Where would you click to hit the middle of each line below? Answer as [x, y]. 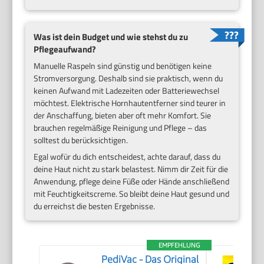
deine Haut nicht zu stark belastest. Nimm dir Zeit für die [131, 169]
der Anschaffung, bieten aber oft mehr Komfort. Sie [123, 115]
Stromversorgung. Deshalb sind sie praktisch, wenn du [128, 78]
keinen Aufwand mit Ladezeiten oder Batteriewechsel [127, 91]
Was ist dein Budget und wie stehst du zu [111, 37]
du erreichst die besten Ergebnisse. [95, 206]
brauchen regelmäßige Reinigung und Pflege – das [121, 128]
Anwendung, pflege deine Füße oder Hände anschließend [132, 181]
